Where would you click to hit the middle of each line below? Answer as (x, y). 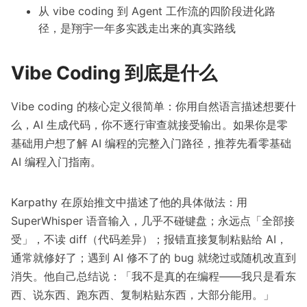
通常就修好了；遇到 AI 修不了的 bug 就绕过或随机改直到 (153, 258)
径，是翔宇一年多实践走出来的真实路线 (137, 28)
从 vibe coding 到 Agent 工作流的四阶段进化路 (157, 11)
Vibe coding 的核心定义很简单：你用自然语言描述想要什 (153, 107)
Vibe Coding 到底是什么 (114, 73)
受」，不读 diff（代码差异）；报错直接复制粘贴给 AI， (149, 240)
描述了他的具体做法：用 (187, 202)
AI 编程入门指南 (51, 162)
